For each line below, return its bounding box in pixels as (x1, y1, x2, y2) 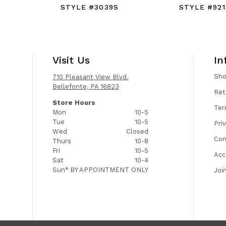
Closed (126, 127, 148, 135)
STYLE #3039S (61, 3, 119, 12)
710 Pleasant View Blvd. (52, 73, 129, 81)
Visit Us (52, 53, 90, 66)
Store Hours (52, 98, 95, 106)
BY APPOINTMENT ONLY (70, 165, 148, 174)
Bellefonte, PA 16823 (52, 82, 119, 90)
